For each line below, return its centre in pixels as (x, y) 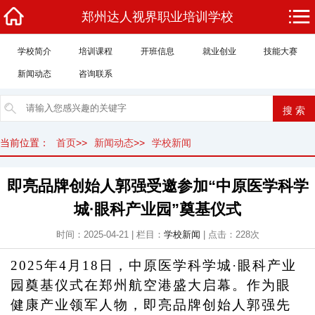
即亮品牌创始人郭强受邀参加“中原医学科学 (157, 186)
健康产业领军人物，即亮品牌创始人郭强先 (151, 305)
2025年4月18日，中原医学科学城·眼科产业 (154, 265)
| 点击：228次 (230, 234)
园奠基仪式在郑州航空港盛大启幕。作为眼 (151, 285)
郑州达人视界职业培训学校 (157, 17)
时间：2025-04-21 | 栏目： (110, 234)
